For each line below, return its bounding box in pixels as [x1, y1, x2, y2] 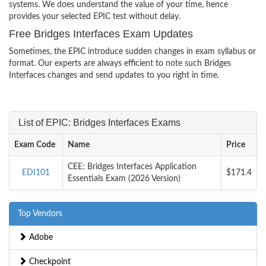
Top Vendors [18, 209, 62, 218]
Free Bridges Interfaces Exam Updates [9, 27, 193, 40]
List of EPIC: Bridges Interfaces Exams [18, 117, 180, 128]
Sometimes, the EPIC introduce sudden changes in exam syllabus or [9, 47, 256, 56]
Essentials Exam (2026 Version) [68, 174, 180, 183]
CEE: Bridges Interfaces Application [68, 162, 197, 171]
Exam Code [14, 140, 55, 149]
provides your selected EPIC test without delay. [9, 12, 180, 21]
